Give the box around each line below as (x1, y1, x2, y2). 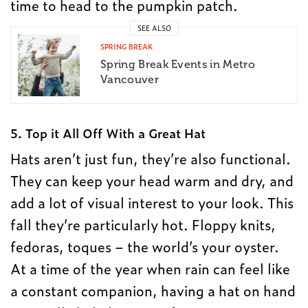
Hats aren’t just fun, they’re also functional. (10, 147, 291, 168)
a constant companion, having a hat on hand (10, 279, 296, 300)
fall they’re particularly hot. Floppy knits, (10, 213, 276, 234)
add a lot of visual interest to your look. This (10, 191, 294, 212)
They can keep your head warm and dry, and (10, 169, 294, 190)
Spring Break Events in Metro (100, 57, 255, 71)
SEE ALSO (137, 23, 171, 34)
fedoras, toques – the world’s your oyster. (10, 235, 280, 256)
